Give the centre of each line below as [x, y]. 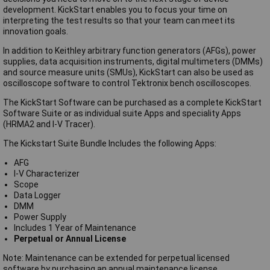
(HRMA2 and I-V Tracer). [49, 124]
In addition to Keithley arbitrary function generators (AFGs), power [130, 50]
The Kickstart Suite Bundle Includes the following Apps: [110, 143]
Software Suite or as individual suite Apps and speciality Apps [122, 113]
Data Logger [37, 195]
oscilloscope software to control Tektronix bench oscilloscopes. [127, 83]
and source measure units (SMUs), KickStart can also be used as [128, 72]
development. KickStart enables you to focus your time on [115, 9]
